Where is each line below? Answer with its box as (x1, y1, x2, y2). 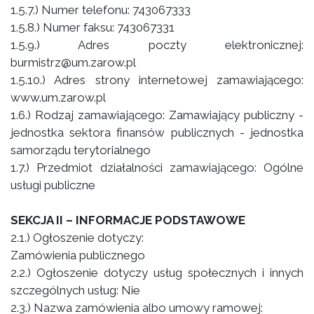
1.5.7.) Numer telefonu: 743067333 (11, 3, 191, 17)
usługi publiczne (11, 178, 95, 192)
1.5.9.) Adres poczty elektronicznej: (11, 38, 303, 52)
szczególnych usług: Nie (11, 283, 140, 297)
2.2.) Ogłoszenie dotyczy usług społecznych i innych (11, 266, 303, 280)
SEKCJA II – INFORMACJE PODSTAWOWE (11, 213, 245, 227)
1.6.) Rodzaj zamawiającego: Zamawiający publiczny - (11, 108, 303, 122)
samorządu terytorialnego (11, 143, 151, 157)
